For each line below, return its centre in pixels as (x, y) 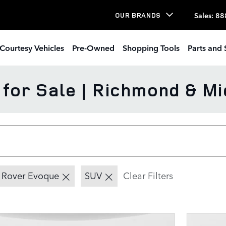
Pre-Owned (93, 47)
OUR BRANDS (138, 15)
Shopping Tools (151, 47)
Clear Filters (148, 175)
